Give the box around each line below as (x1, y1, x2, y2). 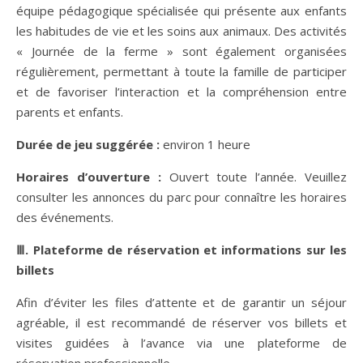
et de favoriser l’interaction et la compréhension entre (16, 83, 347, 100)
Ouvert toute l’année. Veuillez (160, 168, 348, 185)
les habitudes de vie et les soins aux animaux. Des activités (16, 22, 347, 39)
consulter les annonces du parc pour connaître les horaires (16, 188, 347, 205)
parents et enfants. (16, 103, 123, 120)
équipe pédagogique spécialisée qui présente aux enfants (16, 2, 347, 19)
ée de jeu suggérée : (38, 135, 163, 152)
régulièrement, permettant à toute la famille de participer (16, 62, 347, 79)
